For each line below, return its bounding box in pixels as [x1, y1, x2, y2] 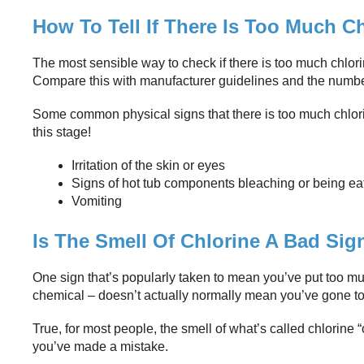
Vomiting [71, 194, 122, 209]
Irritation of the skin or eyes [71, 158, 225, 173]
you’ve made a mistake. [32, 340, 168, 354]
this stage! [32, 124, 91, 139]
